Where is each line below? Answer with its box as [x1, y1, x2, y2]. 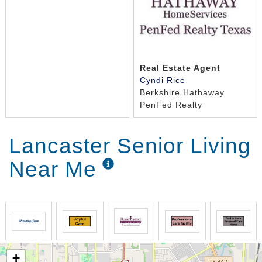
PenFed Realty [139, 100, 202, 110]
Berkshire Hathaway [139, 88, 225, 98]
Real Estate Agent [139, 63, 220, 73]
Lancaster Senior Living [9, 133, 251, 158]
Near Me [9, 157, 96, 181]
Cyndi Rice [139, 75, 185, 85]
